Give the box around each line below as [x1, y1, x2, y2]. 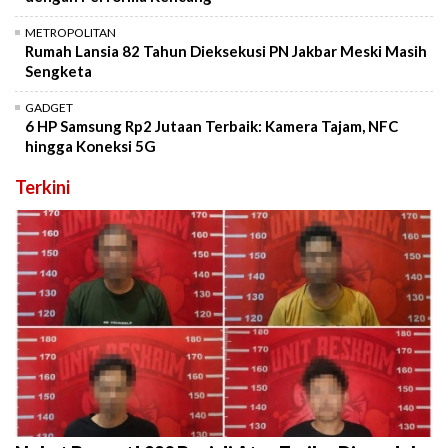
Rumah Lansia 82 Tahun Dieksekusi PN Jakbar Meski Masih [25, 42, 427, 61]
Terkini [15, 176, 70, 199]
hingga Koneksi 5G [25, 137, 156, 156]
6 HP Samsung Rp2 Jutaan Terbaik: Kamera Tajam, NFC [25, 117, 398, 136]
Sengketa [25, 62, 92, 81]
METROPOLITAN [25, 25, 116, 41]
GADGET [25, 100, 73, 116]
